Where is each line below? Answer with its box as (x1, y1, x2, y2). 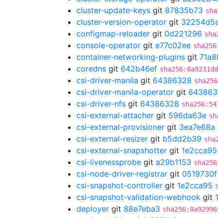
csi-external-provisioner (76, 122, 164, 132)
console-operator (76, 40, 141, 50)
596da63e (168, 110, 206, 120)
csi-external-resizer (76, 134, 148, 144)
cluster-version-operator (76, 17, 166, 27)
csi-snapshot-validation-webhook (76, 192, 200, 202)
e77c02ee (155, 40, 191, 50)
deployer (76, 204, 109, 214)
